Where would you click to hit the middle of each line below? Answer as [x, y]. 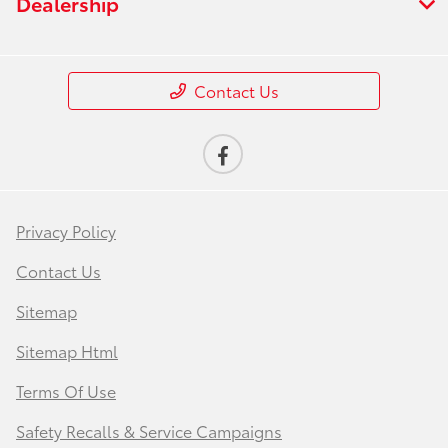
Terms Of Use [66, 390]
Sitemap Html [67, 350]
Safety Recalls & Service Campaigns [149, 430]
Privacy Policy [66, 230]
